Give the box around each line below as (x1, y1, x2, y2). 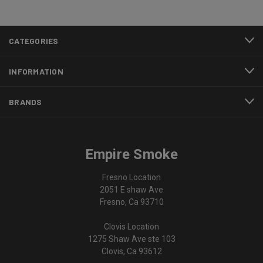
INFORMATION (9, 66, 63, 76)
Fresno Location (102, 172, 161, 182)
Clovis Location (104, 221, 159, 231)
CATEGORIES (9, 35, 59, 46)
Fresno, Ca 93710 (99, 197, 164, 207)
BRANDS (9, 96, 42, 107)
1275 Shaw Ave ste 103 (87, 234, 176, 244)
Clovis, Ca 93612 (101, 246, 162, 256)
